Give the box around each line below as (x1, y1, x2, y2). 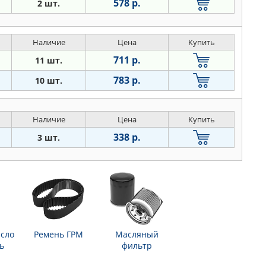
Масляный (115, 229, 159, 240)
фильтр (121, 240, 152, 252)
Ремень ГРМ (33, 229, 83, 240)
